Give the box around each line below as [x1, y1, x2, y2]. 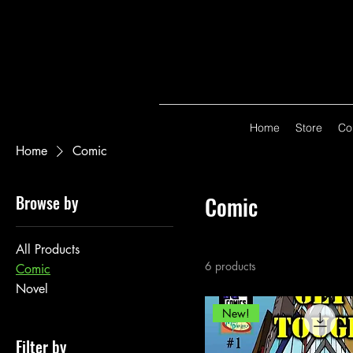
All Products [16, 241, 80, 258]
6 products [205, 258, 256, 273]
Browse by [16, 191, 78, 214]
